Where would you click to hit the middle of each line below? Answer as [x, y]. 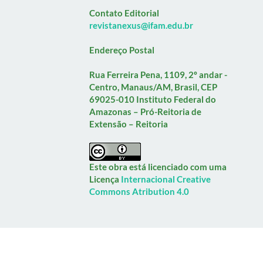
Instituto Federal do [176, 99]
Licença [105, 179]
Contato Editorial [124, 13]
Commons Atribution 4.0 [139, 191]
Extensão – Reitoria [129, 124]
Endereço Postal [122, 50]
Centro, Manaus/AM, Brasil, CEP [154, 87]
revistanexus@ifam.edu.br [141, 25]
